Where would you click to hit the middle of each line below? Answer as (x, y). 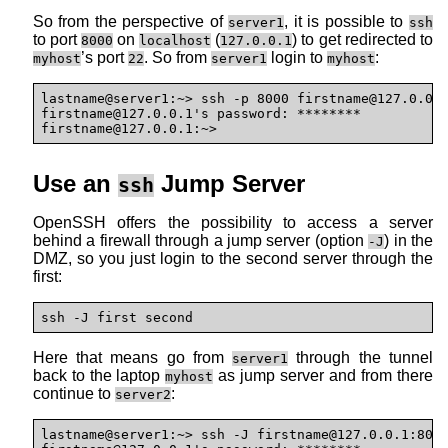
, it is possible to (346, 22)
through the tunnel (360, 357)
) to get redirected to (362, 40)
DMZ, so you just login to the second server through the (233, 258)
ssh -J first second (117, 317)
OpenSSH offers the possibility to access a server (233, 222)
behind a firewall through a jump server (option (200, 240)
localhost (175, 41)
